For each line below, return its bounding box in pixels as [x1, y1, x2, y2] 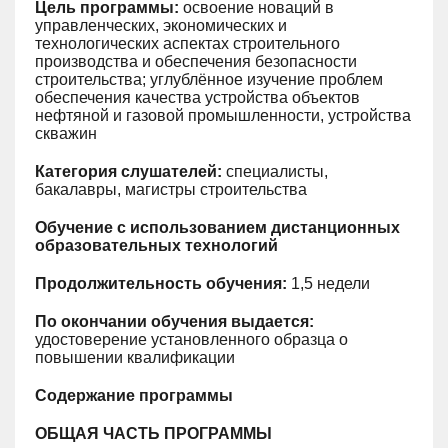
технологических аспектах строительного [35, 35, 340, 52]
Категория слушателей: [35, 163, 222, 180]
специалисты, [222, 163, 328, 180]
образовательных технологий [35, 237, 278, 254]
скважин [35, 125, 97, 142]
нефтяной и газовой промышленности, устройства [35, 107, 411, 124]
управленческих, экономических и [35, 17, 287, 34]
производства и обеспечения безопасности [35, 53, 357, 70]
